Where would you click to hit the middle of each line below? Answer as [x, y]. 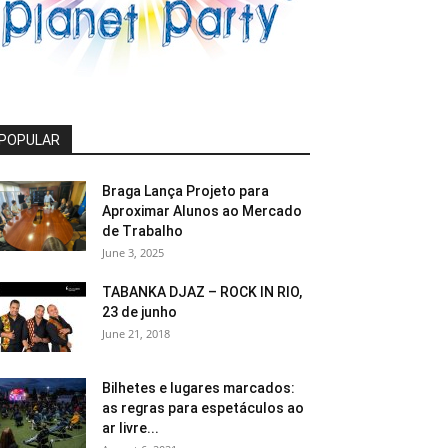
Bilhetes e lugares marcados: [198, 388]
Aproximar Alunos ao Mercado [202, 211]
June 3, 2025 [133, 252]
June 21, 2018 [136, 333]
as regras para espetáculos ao [203, 408]
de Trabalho [142, 231]
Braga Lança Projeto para [185, 191]
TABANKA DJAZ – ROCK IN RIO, [202, 292]
